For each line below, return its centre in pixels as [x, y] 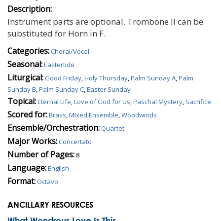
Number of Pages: [41, 154]
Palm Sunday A [153, 78]
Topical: [22, 101]
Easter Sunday [109, 89]
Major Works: [32, 141]
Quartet [113, 128]
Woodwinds [139, 115]
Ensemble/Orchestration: [54, 128]
